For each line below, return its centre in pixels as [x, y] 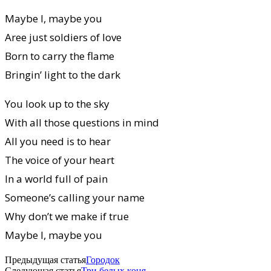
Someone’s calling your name [75, 197]
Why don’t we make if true [67, 216]
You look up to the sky [57, 103]
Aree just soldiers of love [63, 37]
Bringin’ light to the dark [63, 74]
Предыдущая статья [45, 260]
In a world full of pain [56, 178]
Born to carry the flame [60, 56]
